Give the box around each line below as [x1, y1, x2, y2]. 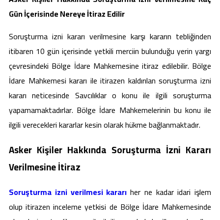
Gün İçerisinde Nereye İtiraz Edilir [9, 6, 125, 21]
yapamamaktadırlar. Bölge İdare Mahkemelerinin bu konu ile [9, 102, 211, 117]
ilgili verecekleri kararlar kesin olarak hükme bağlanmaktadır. [9, 117, 200, 132]
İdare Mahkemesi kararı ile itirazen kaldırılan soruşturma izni [9, 73, 211, 88]
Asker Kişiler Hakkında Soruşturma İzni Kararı [9, 141, 211, 159]
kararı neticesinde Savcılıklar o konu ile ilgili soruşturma [9, 87, 211, 103]
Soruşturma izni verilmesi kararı [9, 185, 130, 200]
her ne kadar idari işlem [130, 185, 211, 200]
